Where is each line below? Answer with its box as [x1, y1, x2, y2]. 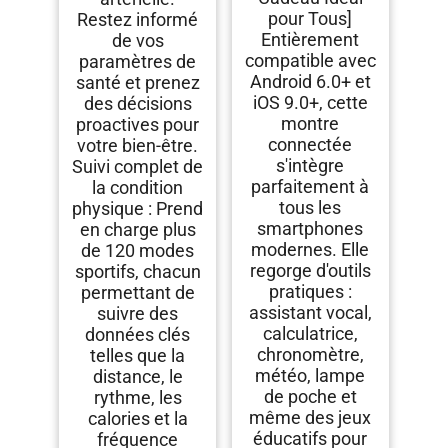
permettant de [80, 282, 195, 304]
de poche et [263, 386, 357, 408]
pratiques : [268, 281, 352, 303]
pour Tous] [268, 8, 353, 30]
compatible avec [244, 50, 376, 72]
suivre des [97, 303, 179, 325]
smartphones [257, 218, 364, 240]
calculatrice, [262, 323, 358, 345]
